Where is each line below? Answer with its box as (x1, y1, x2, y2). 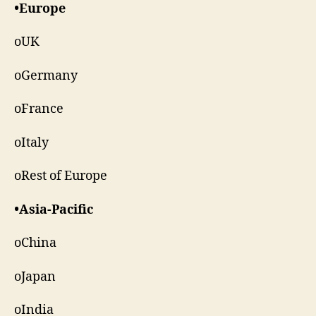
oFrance (14, 101, 63, 118)
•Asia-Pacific (14, 201, 93, 218)
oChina (14, 235, 56, 252)
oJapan (14, 268, 56, 285)
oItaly (14, 134, 49, 151)
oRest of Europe (14, 168, 110, 185)
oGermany (14, 67, 78, 84)
